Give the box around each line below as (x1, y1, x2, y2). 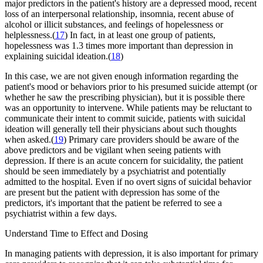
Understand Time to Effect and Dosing (5, 228, 148, 239)
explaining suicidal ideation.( (5, 51, 111, 62)
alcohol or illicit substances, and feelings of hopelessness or (5, 19, 223, 30)
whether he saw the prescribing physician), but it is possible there (5, 92, 245, 103)
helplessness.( (5, 30, 55, 41)
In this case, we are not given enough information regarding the (5, 71, 238, 82)
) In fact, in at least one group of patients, (65, 30, 215, 41)
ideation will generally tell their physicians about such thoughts (5, 124, 237, 134)
